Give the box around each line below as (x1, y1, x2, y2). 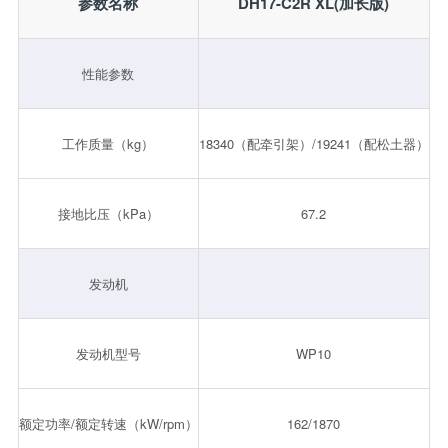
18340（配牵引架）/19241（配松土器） (198, 134, 429, 154)
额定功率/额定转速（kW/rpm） (18, 414, 198, 434)
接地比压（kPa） (57, 204, 159, 224)
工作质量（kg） (62, 134, 155, 154)
